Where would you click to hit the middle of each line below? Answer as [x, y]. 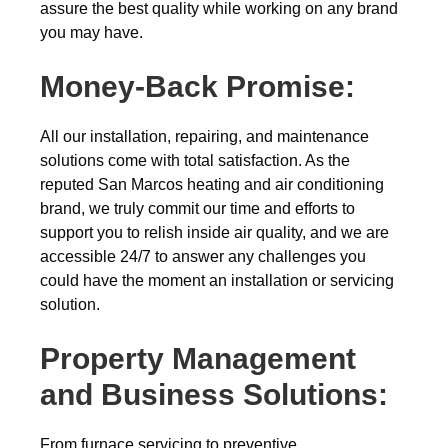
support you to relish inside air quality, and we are [214, 232]
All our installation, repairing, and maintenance [204, 136]
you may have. [91, 32]
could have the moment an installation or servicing [217, 280]
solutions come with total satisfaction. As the [195, 160]
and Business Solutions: [214, 394]
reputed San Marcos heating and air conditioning [212, 184]
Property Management [198, 358]
